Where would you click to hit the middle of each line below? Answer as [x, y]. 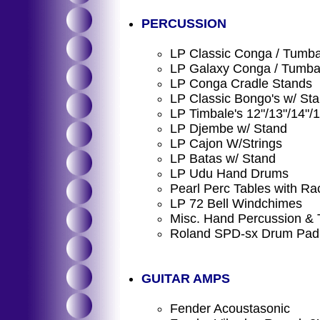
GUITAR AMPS [186, 279]
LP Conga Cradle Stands [241, 84]
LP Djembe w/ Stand [229, 129]
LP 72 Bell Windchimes [236, 204]
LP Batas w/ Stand [223, 159]
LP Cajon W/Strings [226, 144]
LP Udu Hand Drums [229, 174]
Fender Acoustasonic [230, 309]
